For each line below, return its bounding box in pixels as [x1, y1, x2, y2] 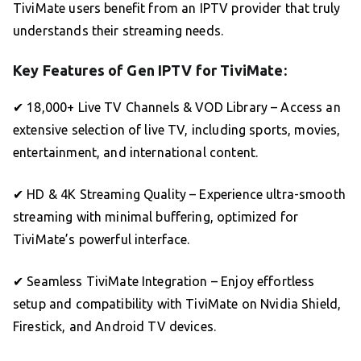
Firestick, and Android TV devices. [13, 318, 217, 334]
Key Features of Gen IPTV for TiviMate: [13, 61, 287, 78]
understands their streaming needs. [13, 23, 224, 38]
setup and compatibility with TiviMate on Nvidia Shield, [13, 296, 342, 311]
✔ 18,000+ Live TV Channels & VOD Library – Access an [13, 99, 341, 114]
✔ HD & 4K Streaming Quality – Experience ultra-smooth [13, 186, 346, 201]
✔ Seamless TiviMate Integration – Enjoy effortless [13, 273, 315, 288]
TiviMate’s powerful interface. [13, 231, 190, 247]
